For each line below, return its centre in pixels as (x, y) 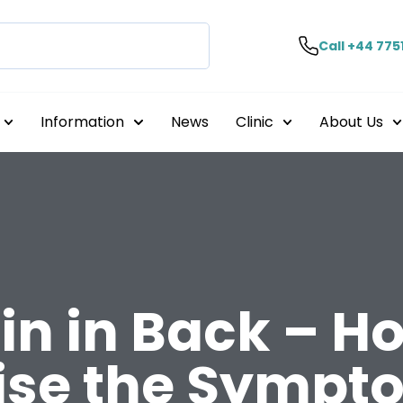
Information (83, 122)
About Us (351, 122)
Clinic (254, 122)
